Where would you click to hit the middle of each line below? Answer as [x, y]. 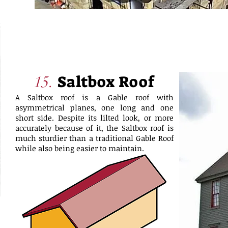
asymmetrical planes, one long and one [94, 107]
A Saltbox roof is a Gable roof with [94, 97]
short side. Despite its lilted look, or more [94, 118]
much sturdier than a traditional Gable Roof [94, 138]
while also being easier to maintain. [80, 148]
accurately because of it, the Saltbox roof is [94, 128]
